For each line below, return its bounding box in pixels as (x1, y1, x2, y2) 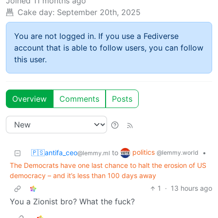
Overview (12, 94, 47, 104)
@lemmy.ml (77, 149, 110, 157)
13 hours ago (171, 184, 212, 193)
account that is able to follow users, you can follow (14, 43, 203, 53)
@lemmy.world (157, 149, 199, 157)
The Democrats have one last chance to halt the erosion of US (10, 161, 206, 170)
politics (132, 148, 157, 157)
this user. (14, 54, 47, 65)
